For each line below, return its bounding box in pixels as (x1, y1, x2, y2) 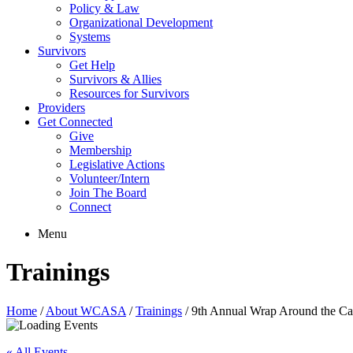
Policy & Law (69, 2, 139, 15)
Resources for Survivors (69, 87, 189, 100)
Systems (69, 30, 110, 43)
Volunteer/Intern (69, 172, 150, 185)
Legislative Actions (69, 158, 165, 171)
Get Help (69, 58, 115, 72)
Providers (38, 101, 85, 114)
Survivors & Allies (69, 72, 162, 86)
